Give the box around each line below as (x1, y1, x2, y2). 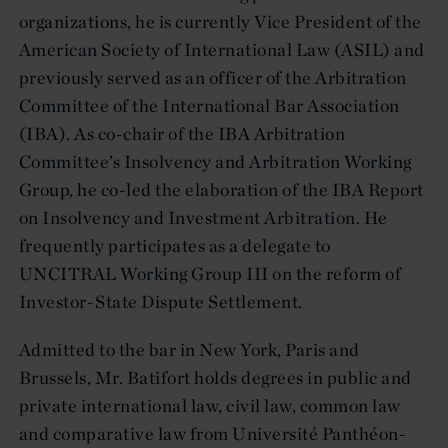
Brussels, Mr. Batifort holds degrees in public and (19, 365, 412, 389)
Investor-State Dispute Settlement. (19, 289, 303, 313)
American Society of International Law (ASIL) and (19, 37, 425, 61)
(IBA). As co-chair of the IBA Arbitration (19, 121, 346, 145)
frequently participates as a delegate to (19, 233, 331, 257)
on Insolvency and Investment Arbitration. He (19, 205, 388, 229)
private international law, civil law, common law (19, 393, 401, 417)
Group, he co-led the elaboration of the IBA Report (19, 177, 424, 201)
